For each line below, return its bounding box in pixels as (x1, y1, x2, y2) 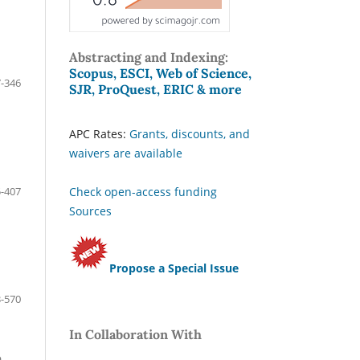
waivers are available (69, 145, 182, 161)
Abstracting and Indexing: (69, 48, 228, 65)
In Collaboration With (69, 325, 202, 342)
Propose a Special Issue (109, 260, 239, 276)
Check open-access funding (69, 183, 217, 199)
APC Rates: (69, 125, 129, 141)
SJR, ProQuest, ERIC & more (69, 80, 242, 97)
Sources (69, 202, 112, 219)
